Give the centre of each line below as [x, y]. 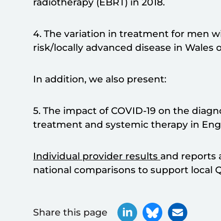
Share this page [71, 213]
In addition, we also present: [100, 79]
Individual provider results [97, 156]
